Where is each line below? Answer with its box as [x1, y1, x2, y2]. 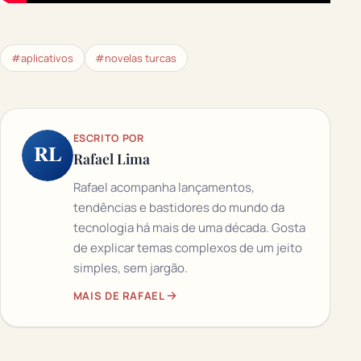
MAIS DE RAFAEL [73, 288, 165, 304]
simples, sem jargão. [73, 259, 188, 276]
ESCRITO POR [73, 131, 144, 145]
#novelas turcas [95, 50, 177, 65]
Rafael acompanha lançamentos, [73, 178, 255, 196]
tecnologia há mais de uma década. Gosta [73, 218, 305, 236]
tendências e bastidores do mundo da [73, 198, 284, 216]
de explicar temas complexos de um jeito [73, 239, 302, 256]
